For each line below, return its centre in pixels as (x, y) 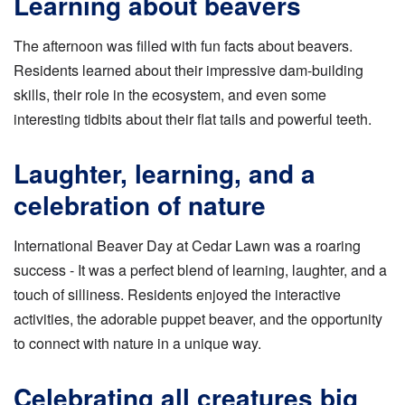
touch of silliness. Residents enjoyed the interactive (177, 295)
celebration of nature (140, 205)
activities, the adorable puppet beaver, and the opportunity (198, 319)
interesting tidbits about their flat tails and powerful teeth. (193, 119)
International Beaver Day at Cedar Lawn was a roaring (187, 246)
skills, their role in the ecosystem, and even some (170, 95)
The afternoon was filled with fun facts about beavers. (183, 46)
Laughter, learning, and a (165, 174)
